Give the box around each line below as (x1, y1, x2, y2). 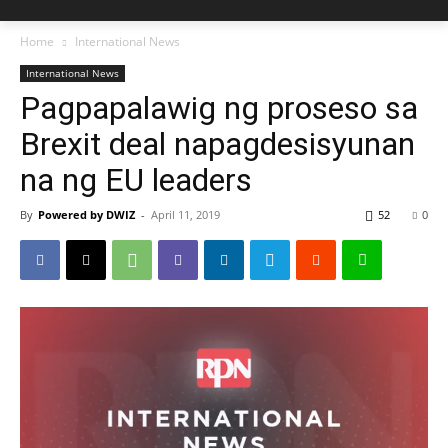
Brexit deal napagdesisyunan (20, 125, 415, 163)
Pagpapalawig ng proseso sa (20, 89, 418, 127)
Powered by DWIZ (38, 207, 135, 222)
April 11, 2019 (151, 207, 220, 222)
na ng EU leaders (20, 161, 252, 199)
